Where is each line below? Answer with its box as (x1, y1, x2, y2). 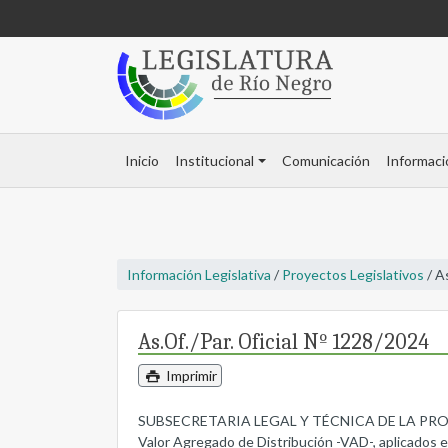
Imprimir (162, 367, 217, 385)
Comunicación (281, 152, 370, 170)
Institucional (175, 152, 254, 170)
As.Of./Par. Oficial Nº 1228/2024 (138, 329, 429, 356)
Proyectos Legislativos (282, 266, 424, 284)
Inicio (125, 152, 159, 170)
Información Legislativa (127, 266, 271, 284)
